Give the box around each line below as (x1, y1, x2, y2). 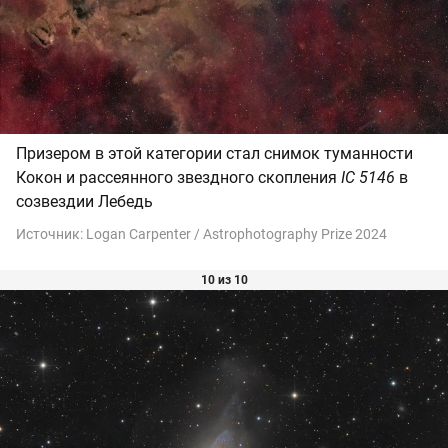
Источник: (16, 225, 86, 242)
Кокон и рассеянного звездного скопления (16, 167, 341, 187)
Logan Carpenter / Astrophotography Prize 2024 (86, 225, 387, 242)
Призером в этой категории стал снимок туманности (16, 143, 413, 163)
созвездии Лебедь (16, 191, 153, 211)
